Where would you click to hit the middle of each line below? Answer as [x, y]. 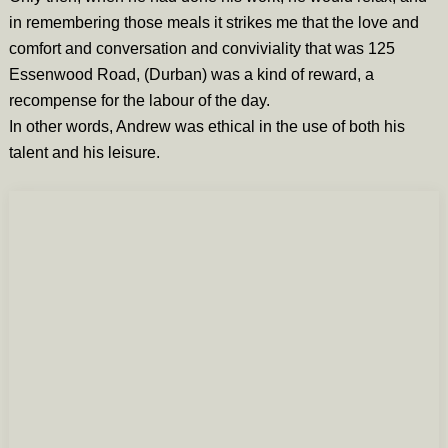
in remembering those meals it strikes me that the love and [213, 22]
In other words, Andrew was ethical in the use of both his [206, 126]
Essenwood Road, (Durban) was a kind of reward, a [191, 74]
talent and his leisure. [84, 152]
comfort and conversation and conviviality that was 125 [201, 48]
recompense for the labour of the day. [139, 100]
